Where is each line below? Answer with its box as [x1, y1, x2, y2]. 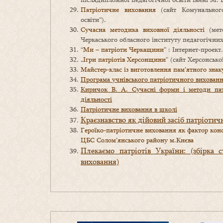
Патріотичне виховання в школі [81, 105, 177, 114]
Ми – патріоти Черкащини [83, 45, 164, 54]
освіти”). [81, 15, 106, 24]
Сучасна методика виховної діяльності [81, 25, 205, 34]
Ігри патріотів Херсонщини [83, 55, 166, 64]
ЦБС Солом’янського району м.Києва [81, 135, 194, 145]
